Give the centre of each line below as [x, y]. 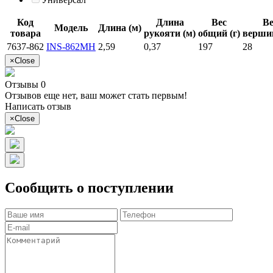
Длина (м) [120, 27]
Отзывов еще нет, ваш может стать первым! [96, 95]
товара [25, 33]
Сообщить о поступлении [89, 187]
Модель [71, 27]
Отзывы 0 [25, 84]
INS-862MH [71, 46]
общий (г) [219, 33]
